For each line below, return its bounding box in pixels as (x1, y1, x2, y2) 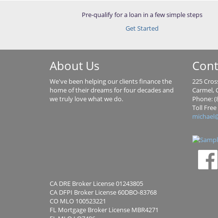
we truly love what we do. (50, 94, 123, 103)
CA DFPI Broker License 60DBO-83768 (50, 188, 157, 197)
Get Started (126, 24, 159, 33)
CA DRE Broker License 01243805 (50, 179, 143, 188)
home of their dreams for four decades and (50, 86, 174, 94)
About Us (50, 57, 99, 73)
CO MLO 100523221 (50, 197, 106, 205)
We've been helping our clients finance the (50, 77, 172, 86)
